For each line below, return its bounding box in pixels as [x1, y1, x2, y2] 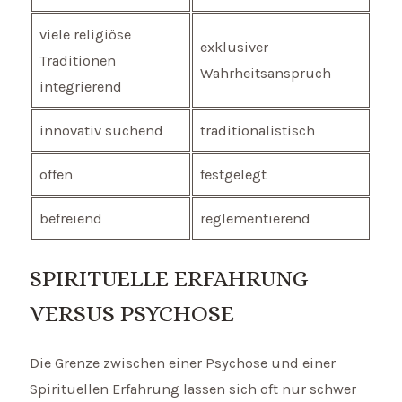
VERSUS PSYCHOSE [30, 299, 235, 327]
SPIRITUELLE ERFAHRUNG [30, 264, 309, 292]
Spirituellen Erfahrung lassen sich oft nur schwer [30, 380, 357, 398]
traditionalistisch [200, 122, 316, 140]
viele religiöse [39, 26, 132, 44]
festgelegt [200, 166, 267, 184]
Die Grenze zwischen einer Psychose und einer [30, 354, 336, 372]
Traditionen [39, 52, 117, 70]
